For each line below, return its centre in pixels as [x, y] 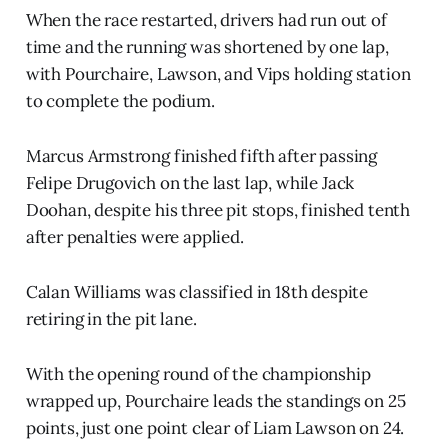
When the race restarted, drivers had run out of [206, 20]
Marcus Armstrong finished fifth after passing [201, 156]
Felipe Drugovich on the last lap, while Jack [190, 183]
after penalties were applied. [134, 237]
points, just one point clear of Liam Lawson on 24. [215, 428]
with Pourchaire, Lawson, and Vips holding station [218, 74]
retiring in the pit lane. [111, 319]
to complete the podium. [120, 101]
